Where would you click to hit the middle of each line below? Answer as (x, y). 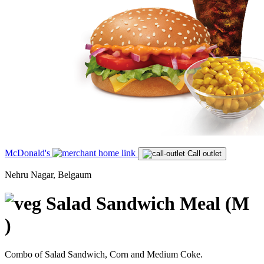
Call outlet (204, 154)
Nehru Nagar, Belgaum (48, 175)
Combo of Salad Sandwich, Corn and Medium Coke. (104, 254)
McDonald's (29, 153)
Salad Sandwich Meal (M (148, 204)
